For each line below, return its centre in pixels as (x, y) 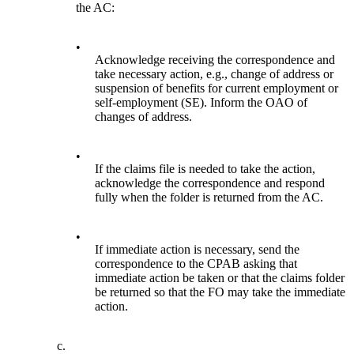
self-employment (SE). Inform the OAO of (201, 103)
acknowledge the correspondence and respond (210, 183)
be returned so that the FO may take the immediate (220, 292)
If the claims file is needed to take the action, (205, 169)
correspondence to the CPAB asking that (196, 264)
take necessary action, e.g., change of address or (215, 74)
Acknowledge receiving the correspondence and (215, 60)
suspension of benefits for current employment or (217, 88)
